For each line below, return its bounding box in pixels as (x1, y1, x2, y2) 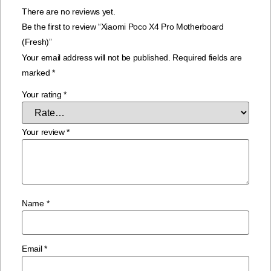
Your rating (22, 89, 64, 99)
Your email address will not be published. (22, 52, 171, 62)
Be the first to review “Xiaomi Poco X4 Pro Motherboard (22, 21, 224, 31)
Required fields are (172, 52, 242, 62)
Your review (22, 126, 67, 137)
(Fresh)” (22, 36, 52, 47)
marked (22, 67, 52, 77)
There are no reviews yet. (22, 6, 116, 16)
